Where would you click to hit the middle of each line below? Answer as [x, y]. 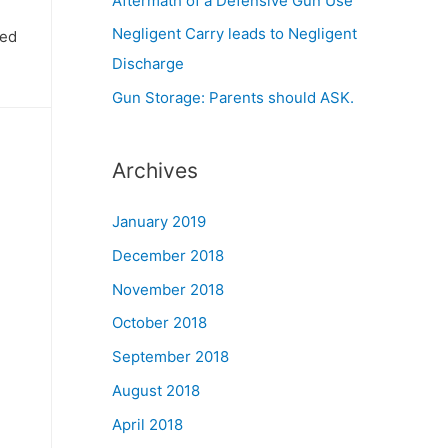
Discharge [148, 64]
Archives [155, 170]
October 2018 [159, 323]
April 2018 [147, 424]
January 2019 [159, 221]
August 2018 [156, 390]
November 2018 [168, 289]
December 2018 [168, 255]
